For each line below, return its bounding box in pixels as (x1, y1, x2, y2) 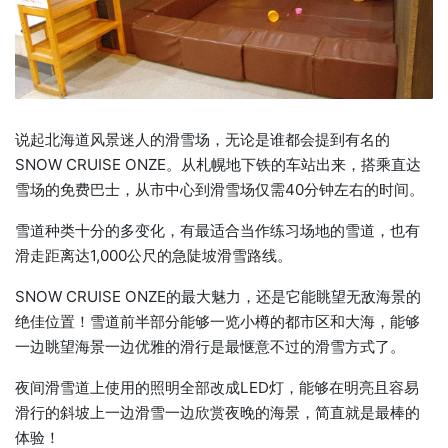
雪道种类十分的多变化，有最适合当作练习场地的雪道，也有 (15, 221, 420, 241)
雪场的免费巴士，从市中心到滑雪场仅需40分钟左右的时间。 (15, 180, 424, 200)
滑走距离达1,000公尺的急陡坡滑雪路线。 (15, 246, 292, 266)
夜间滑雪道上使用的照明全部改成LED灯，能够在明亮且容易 (15, 378, 419, 398)
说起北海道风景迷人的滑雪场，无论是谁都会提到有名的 (15, 130, 390, 150)
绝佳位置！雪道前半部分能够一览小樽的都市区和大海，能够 (15, 312, 420, 332)
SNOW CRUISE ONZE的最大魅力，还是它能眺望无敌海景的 (15, 287, 421, 307)
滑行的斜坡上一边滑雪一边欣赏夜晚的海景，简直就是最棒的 (15, 403, 420, 423)
